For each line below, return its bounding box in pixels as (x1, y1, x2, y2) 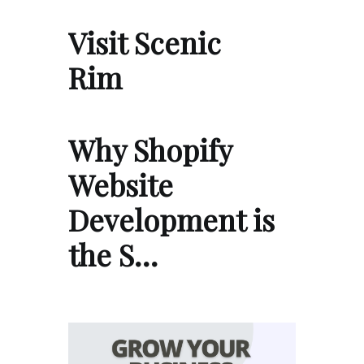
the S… (68, 235, 158, 275)
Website (68, 165, 173, 205)
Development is (68, 200, 275, 240)
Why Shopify (68, 130, 232, 170)
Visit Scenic (68, 23, 221, 63)
